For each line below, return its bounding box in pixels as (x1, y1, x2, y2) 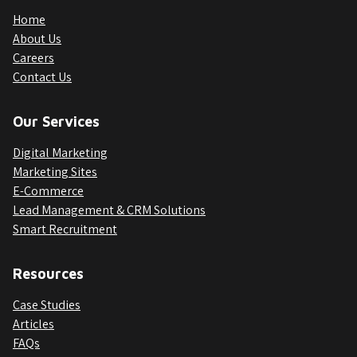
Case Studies (13, 296, 80, 313)
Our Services (13, 112, 100, 130)
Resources (13, 265, 84, 282)
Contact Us (13, 68, 72, 85)
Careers (13, 49, 54, 66)
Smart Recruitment (13, 220, 117, 237)
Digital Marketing (13, 143, 108, 161)
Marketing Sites (13, 163, 97, 180)
